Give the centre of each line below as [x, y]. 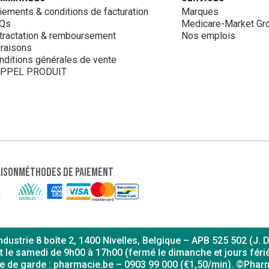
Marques [200, 12]
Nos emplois [208, 36]
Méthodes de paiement [66, 172]
